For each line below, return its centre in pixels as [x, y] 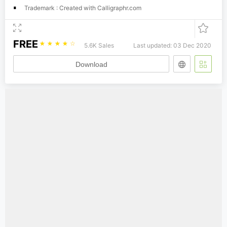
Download [91, 64]
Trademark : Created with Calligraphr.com [83, 8]
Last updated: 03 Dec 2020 [172, 45]
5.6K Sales [99, 45]
